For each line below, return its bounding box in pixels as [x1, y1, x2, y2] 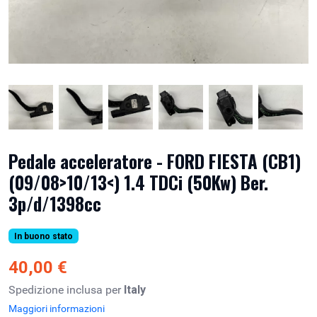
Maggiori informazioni [8, 302, 105, 314]
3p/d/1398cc [8, 190, 101, 217]
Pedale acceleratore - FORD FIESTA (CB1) [8, 147, 301, 174]
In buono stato [13, 231, 73, 241]
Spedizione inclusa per [8, 282, 124, 296]
